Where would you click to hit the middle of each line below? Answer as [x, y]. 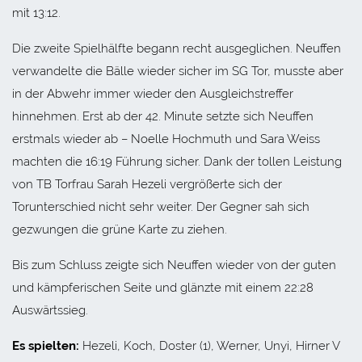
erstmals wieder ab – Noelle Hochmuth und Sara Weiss [166, 139]
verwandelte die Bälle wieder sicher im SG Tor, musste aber [178, 71]
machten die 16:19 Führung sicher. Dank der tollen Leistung [177, 161]
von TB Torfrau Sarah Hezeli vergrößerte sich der [147, 184]
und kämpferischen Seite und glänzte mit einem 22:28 [163, 287]
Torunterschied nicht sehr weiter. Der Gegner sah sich [161, 206]
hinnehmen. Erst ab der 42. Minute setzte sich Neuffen [163, 116]
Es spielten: [46, 345]
